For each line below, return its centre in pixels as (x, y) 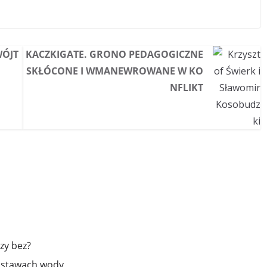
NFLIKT (187, 88)
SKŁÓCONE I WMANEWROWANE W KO (115, 71)
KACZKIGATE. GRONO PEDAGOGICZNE (115, 54)
